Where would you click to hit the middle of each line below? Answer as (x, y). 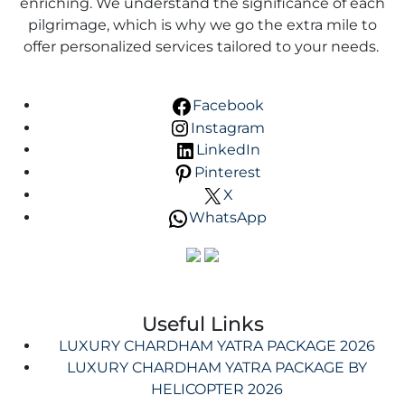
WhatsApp (228, 217)
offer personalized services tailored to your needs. (202, 46)
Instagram (228, 127)
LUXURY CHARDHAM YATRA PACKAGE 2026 (217, 345)
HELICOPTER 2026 (217, 389)
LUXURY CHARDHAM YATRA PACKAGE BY (217, 367)
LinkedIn (228, 150)
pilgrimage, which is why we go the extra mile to (202, 24)
